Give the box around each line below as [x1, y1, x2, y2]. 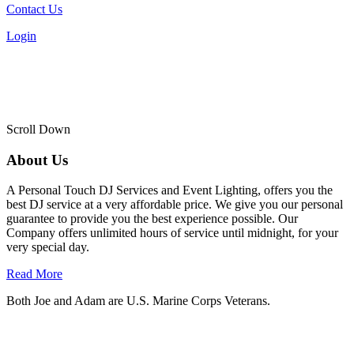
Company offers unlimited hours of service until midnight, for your [6, 226, 338, 240]
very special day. [6, 240, 89, 254]
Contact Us [6, 2, 62, 16]
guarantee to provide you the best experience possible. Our [6, 212, 298, 226]
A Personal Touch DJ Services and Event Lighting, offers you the [6, 183, 333, 198]
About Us [6, 151, 68, 168]
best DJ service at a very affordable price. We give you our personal [6, 198, 343, 212]
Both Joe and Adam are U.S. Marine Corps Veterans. [6, 294, 270, 308]
